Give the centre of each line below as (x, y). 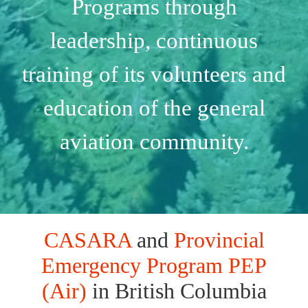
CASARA (87, 240)
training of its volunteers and (154, 74)
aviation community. (154, 141)
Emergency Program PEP (154, 265)
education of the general (154, 108)
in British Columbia (176, 290)
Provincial (219, 240)
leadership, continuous (154, 40)
